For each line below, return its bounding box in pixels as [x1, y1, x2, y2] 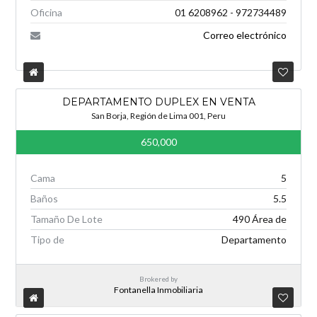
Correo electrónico [202, 29, 287, 41]
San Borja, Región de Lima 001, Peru [91, 110, 226, 121]
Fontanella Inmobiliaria [114, 284, 203, 295]
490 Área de [232, 213, 287, 225]
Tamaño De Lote [30, 213, 103, 225]
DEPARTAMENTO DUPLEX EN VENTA [62, 96, 255, 108]
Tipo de [30, 234, 65, 246]
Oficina [30, 6, 63, 18]
